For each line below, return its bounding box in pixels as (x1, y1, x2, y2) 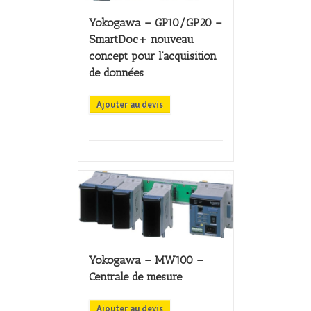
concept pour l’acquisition (88, 49, 217, 63)
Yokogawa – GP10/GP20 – (88, 16, 222, 30)
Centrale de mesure (88, 270, 182, 284)
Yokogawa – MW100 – (88, 253, 203, 267)
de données (88, 66, 144, 80)
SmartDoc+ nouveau (88, 33, 194, 47)
